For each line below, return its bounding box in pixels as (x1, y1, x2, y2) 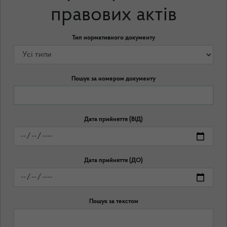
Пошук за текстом (89, 198, 138, 205)
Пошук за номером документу (71, 75, 156, 82)
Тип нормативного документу (72, 34, 155, 41)
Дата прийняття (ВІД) (84, 116, 143, 123)
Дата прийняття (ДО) (84, 157, 143, 164)
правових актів (50, 5, 177, 25)
